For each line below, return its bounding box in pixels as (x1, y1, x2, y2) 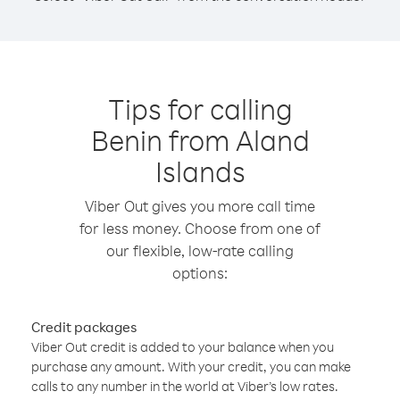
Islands (154, 153, 246, 189)
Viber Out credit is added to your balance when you (31, 338, 334, 355)
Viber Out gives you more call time (85, 196, 315, 215)
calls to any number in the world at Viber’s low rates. (31, 378, 338, 395)
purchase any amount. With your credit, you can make (31, 358, 351, 375)
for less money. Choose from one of (79, 219, 321, 237)
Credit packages (31, 318, 137, 336)
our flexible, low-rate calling (106, 241, 294, 260)
